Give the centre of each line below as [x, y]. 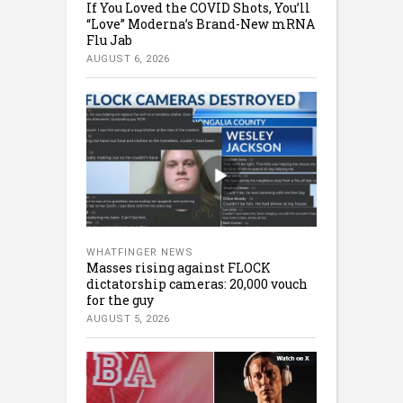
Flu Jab [109, 40]
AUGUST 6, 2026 [128, 58]
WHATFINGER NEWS [140, 252]
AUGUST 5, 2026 [128, 318]
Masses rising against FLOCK [179, 267]
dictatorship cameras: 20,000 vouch [197, 283]
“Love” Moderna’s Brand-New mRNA [201, 23]
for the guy [120, 300]
